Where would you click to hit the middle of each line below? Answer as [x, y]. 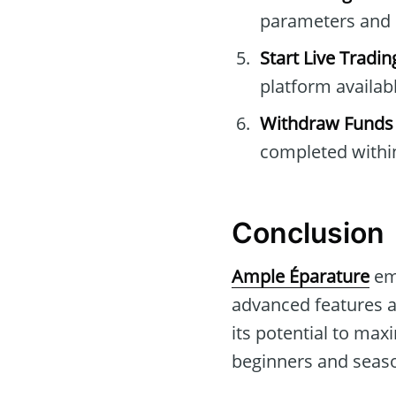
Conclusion [308, 233]
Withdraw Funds [327, 124]
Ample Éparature [301, 276]
